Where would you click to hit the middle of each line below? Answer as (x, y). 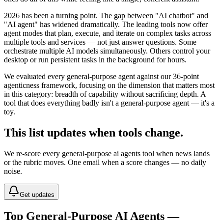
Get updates (37, 194)
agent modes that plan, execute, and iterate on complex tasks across (108, 33)
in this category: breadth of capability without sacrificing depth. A (105, 94)
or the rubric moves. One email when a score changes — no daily (105, 162)
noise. (13, 171)
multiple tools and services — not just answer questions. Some (100, 42)
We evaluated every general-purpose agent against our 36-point (101, 76)
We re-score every (33, 153)
